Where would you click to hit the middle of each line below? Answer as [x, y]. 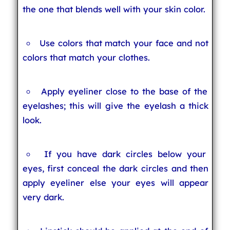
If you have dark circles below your [125, 154]
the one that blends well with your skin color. [114, 9]
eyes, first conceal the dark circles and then [116, 168]
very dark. [43, 197]
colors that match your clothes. [86, 57]
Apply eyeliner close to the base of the [124, 91]
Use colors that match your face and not [124, 43]
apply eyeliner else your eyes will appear [116, 183]
